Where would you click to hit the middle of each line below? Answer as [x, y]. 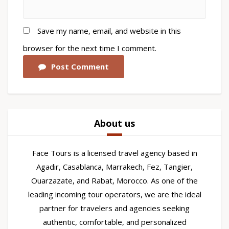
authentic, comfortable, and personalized [114, 222]
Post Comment [80, 67]
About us [114, 123]
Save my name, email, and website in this [109, 31]
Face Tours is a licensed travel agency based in [114, 153]
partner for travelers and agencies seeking [114, 208]
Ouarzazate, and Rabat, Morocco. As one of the [114, 181]
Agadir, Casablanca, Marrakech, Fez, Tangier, [114, 167]
